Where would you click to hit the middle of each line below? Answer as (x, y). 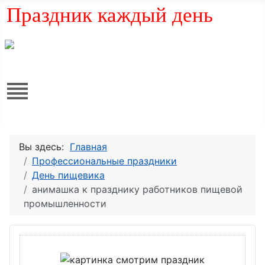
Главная (88, 147)
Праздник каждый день (110, 15)
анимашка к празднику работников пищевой (137, 190)
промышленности (65, 204)
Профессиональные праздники (104, 161)
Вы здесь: (44, 147)
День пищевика (68, 175)
